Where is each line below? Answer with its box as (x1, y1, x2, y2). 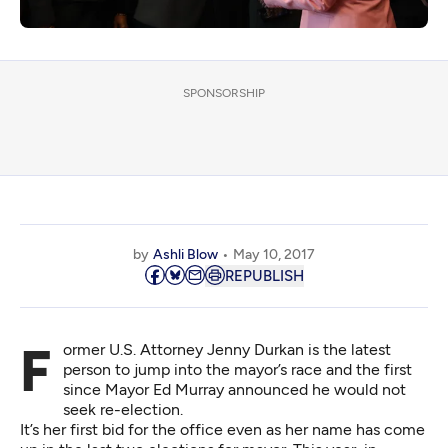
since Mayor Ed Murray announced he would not (63, 380, 406, 400)
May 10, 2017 (233, 246, 315, 264)
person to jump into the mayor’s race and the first (63, 360, 412, 380)
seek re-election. (63, 400, 183, 420)
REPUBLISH (224, 267, 304, 286)
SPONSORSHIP (183, 86, 265, 101)
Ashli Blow (153, 246, 218, 264)
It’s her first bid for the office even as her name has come (20, 420, 425, 440)
